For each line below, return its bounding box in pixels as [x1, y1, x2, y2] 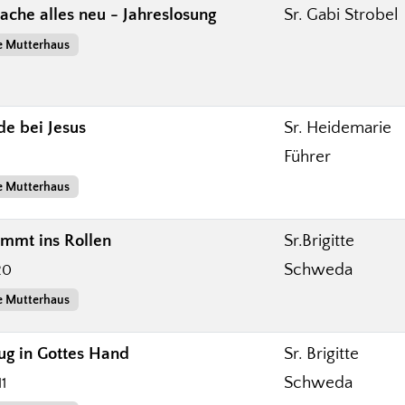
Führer [284, 146, 331, 166]
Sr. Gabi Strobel [284, 5, 399, 24]
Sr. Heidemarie [284, 118, 391, 137]
